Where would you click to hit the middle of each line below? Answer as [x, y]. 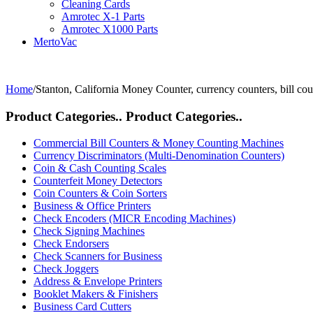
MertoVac [55, 42]
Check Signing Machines [89, 231]
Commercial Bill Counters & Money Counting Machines [159, 143]
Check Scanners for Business [98, 256]
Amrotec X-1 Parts [103, 16]
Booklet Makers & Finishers [96, 294]
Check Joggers [66, 269]
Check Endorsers [71, 244]
